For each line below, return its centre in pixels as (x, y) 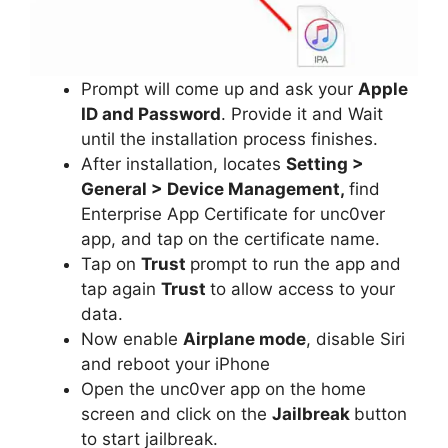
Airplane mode (244, 338)
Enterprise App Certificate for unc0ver (233, 213)
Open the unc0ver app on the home (223, 388)
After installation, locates (183, 163)
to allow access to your (302, 288)
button (380, 413)
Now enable (132, 338)
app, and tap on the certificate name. (230, 238)
